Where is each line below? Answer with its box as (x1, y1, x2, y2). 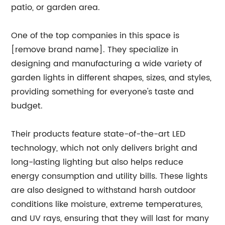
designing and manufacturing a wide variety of (11, 57, 202, 70)
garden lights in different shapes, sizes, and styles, (11, 71, 212, 84)
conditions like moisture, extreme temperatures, (11, 198, 203, 211)
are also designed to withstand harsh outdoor (11, 184, 196, 197)
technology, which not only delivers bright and (11, 142, 198, 155)
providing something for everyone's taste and (11, 85, 194, 98)
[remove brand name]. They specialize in (11, 43, 179, 56)
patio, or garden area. (11, 1, 100, 14)
